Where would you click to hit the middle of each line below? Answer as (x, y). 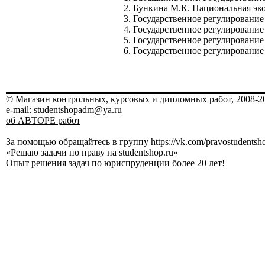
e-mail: (20, 110)
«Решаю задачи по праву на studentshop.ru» (92, 152)
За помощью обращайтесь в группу (78, 142)
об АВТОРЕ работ (43, 120)
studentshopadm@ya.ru (78, 110)
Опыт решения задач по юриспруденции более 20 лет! (115, 163)
